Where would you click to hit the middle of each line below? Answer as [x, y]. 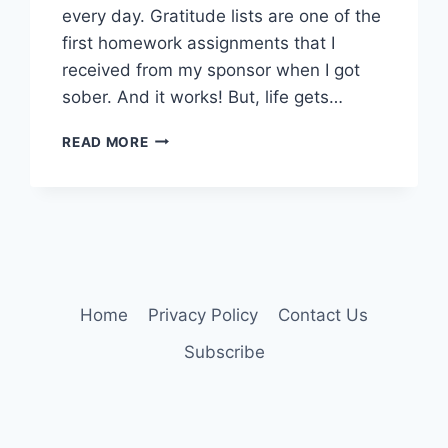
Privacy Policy [203, 314]
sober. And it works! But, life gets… [203, 96]
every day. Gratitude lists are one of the [222, 15]
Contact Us [323, 314]
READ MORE [105, 141]
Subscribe [224, 351]
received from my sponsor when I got [211, 69]
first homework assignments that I [199, 42]
